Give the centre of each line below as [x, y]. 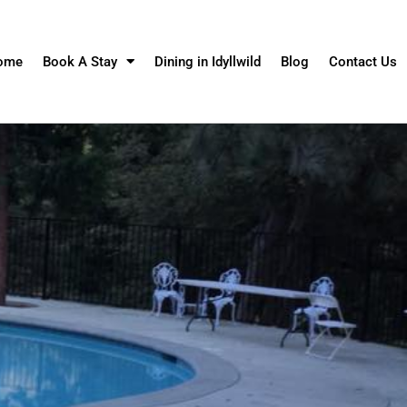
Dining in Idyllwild [207, 61]
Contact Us [362, 61]
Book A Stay [79, 61]
